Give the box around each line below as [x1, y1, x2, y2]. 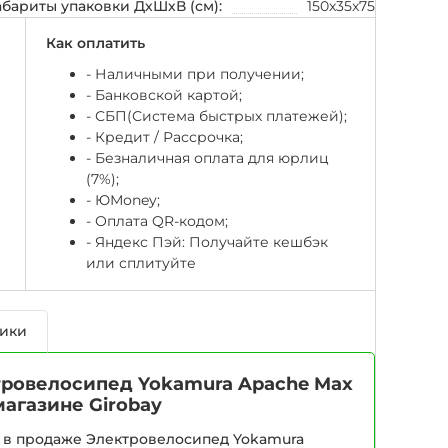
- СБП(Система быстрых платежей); [86, 106, 347, 125]
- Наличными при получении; [86, 64, 304, 83]
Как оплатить [46, 33, 145, 52]
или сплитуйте [86, 253, 196, 272]
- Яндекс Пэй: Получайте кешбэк [86, 232, 328, 251]
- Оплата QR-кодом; [86, 211, 228, 230]
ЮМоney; [95, 190, 160, 209]
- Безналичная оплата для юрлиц [86, 148, 329, 167]
